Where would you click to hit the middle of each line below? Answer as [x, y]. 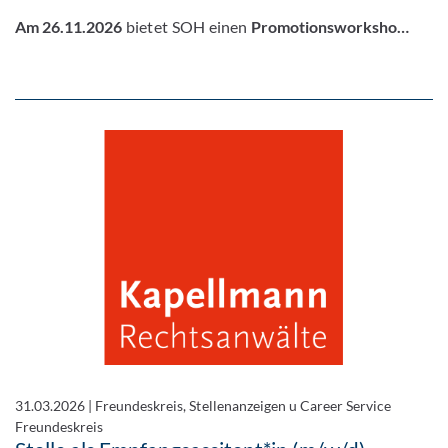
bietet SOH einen [186, 26]
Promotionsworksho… [330, 26]
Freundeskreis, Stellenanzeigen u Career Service [243, 405]
